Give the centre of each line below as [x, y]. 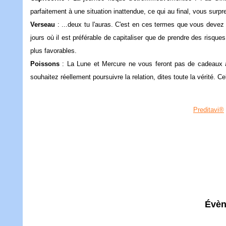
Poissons [45, 64]
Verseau [43, 25]
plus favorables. [62, 51]
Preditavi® [209, 110]
